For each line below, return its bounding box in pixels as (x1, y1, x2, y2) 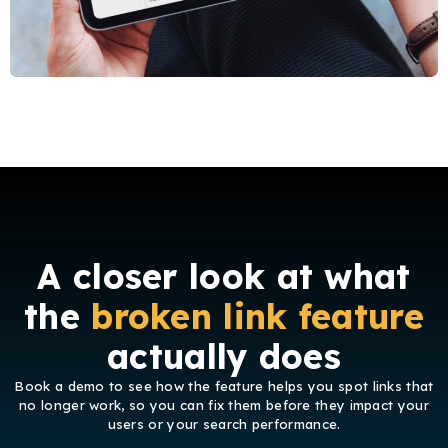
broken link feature (91, 295, 424, 339)
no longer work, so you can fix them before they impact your (19, 397, 429, 414)
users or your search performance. (107, 416, 341, 433)
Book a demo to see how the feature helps (14, 378, 304, 395)
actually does (107, 335, 341, 379)
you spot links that (303, 378, 434, 395)
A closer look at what (37, 255, 411, 299)
